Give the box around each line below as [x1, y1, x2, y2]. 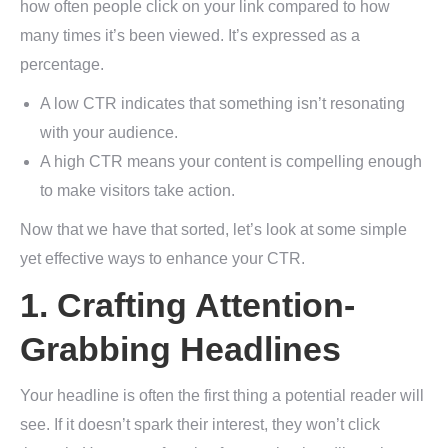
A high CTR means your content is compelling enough [40, 153, 422, 170]
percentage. [20, 56, 104, 73]
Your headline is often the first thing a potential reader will [20, 387, 424, 404]
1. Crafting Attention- [20, 286, 355, 324]
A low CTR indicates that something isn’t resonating [40, 95, 405, 112]
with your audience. [40, 124, 178, 141]
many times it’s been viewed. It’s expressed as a [20, 27, 360, 44]
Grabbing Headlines [20, 330, 341, 368]
